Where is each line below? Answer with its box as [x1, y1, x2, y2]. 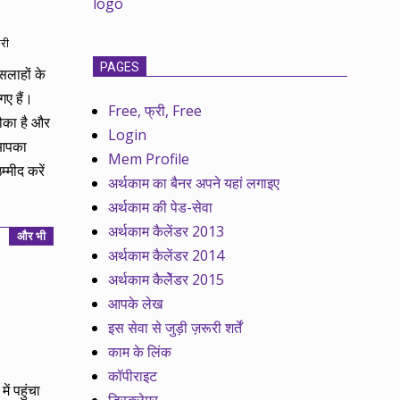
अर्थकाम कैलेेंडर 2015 [108, 270, 225, 290]
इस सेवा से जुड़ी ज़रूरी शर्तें [108, 318, 243, 338]
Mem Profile [108, 149, 190, 170]
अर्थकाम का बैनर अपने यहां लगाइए [108, 173, 280, 194]
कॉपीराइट [108, 366, 158, 387]
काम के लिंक [108, 342, 172, 362]
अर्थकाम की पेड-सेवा [108, 197, 213, 218]
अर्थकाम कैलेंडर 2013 [108, 221, 225, 242]
